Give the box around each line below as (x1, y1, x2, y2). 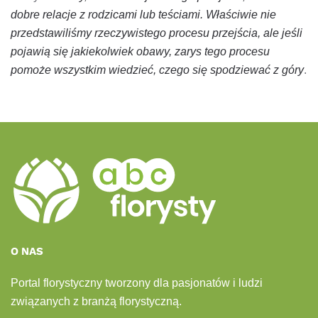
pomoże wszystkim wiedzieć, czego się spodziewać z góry (11, 63, 304, 76)
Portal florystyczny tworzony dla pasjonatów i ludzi (11, 277, 263, 289)
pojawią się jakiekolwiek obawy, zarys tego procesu (11, 45, 270, 57)
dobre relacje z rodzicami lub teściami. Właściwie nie (11, 8, 276, 21)
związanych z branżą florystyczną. (11, 295, 182, 307)
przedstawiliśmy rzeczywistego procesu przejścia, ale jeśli (11, 26, 302, 39)
